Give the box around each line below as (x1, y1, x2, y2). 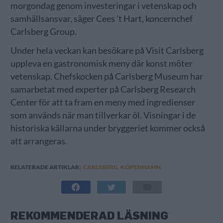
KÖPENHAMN (120, 163, 161, 171)
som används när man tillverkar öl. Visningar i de (10, 110, 196, 120)
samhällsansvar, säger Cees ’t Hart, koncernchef (10, 13, 193, 24)
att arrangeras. (10, 135, 67, 146)
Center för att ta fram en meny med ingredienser (10, 97, 195, 108)
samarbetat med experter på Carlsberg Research (10, 84, 196, 95)
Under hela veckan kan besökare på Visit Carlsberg (10, 45, 204, 56)
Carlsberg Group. (10, 26, 77, 37)
